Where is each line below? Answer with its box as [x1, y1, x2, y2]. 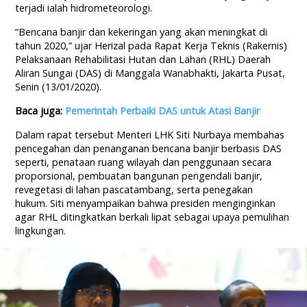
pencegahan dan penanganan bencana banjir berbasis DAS [15, 142, 282, 156]
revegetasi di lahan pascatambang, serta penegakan [15, 183, 254, 197]
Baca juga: [15, 104, 66, 118]
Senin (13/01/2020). [15, 80, 102, 94]
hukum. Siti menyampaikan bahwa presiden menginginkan [15, 197, 276, 210]
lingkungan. [15, 224, 66, 238]
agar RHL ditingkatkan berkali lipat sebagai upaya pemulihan [15, 210, 290, 224]
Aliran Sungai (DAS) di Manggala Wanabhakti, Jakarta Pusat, [15, 66, 286, 80]
